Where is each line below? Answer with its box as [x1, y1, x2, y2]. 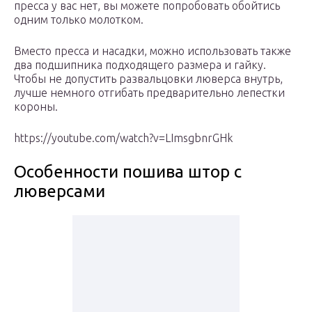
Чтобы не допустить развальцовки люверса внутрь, [14, 72, 283, 86]
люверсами [14, 182, 105, 201]
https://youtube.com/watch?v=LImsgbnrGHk [14, 132, 233, 145]
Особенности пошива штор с [14, 162, 242, 182]
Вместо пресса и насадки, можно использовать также [14, 45, 291, 58]
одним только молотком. [14, 13, 143, 26]
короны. [14, 100, 58, 114]
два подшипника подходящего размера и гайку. [14, 58, 266, 72]
